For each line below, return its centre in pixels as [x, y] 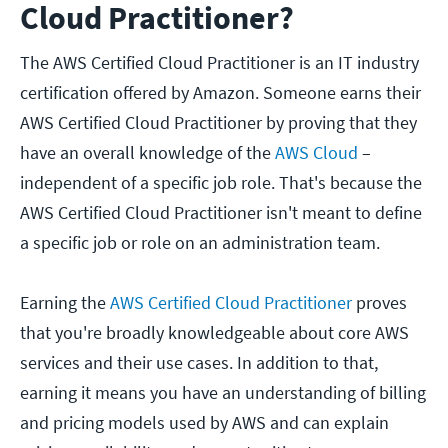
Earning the [65, 303]
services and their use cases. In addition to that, [199, 363]
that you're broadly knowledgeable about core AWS [214, 333]
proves [379, 303]
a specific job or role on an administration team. [202, 243]
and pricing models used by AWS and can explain [204, 423]
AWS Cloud [318, 153]
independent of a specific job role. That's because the [221, 183]
